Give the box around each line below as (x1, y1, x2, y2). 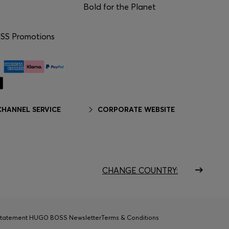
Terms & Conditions (101, 214, 159, 222)
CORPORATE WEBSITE (97, 105, 175, 114)
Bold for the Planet (83, 2, 156, 12)
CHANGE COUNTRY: (102, 165, 178, 175)
